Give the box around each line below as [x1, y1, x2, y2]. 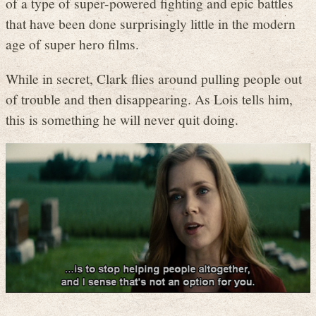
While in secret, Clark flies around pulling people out [6, 68, 302, 87]
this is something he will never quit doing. [6, 109, 238, 128]
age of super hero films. [6, 35, 139, 54]
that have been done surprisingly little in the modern [6, 14, 296, 33]
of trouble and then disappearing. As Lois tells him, [6, 89, 293, 108]
